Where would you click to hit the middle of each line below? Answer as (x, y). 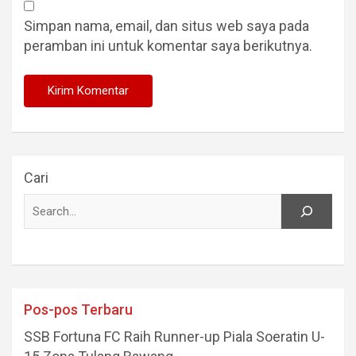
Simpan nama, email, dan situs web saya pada (166, 26)
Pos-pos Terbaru (78, 310)
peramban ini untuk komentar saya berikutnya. (168, 46)
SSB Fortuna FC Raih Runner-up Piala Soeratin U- (174, 337)
